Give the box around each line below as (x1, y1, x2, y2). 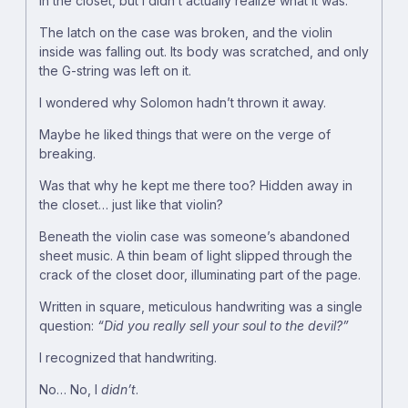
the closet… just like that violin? (39, 197, 223, 213)
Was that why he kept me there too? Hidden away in (39, 178, 352, 194)
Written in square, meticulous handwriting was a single (39, 299, 362, 315)
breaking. (39, 146, 96, 162)
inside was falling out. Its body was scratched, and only (39, 44, 369, 60)
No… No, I (39, 382, 101, 398)
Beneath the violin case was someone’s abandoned (39, 229, 350, 245)
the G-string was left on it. (39, 63, 191, 79)
